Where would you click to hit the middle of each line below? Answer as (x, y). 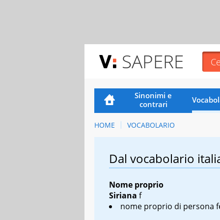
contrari (153, 104)
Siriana (124, 195)
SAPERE (153, 61)
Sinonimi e (153, 95)
